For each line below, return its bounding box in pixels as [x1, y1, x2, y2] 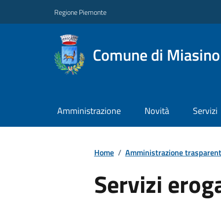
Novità [144, 104, 169, 118]
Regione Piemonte [54, 6, 107, 17]
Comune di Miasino [92, 42, 220, 67]
